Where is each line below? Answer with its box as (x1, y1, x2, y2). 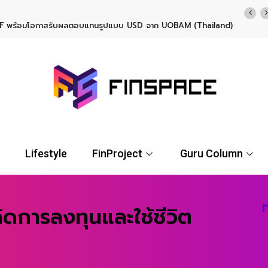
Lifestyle (25, 147, 68, 160)
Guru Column (180, 147, 243, 160)
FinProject (92, 147, 142, 160)
